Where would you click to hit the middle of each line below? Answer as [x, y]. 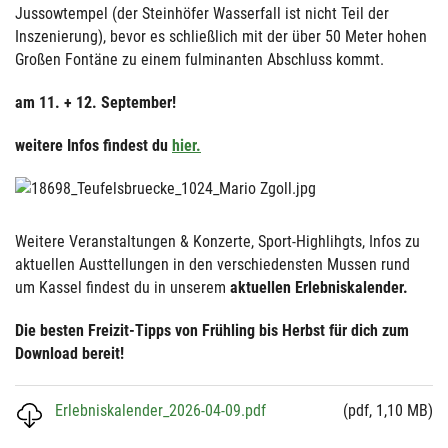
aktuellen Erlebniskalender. [319, 287]
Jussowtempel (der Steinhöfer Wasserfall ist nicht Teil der [202, 13]
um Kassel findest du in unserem [122, 287]
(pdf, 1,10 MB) [388, 410]
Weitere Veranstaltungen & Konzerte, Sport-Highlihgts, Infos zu [217, 241]
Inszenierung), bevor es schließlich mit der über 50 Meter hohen [221, 36]
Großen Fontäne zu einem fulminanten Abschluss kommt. [199, 59]
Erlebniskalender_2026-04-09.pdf [160, 410]
